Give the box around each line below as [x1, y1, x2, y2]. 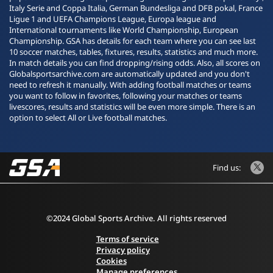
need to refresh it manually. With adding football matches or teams [9, 79, 251, 90]
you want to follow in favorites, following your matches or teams [9, 90, 242, 101]
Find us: [213, 162, 241, 173]
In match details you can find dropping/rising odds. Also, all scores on [9, 57, 260, 68]
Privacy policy [96, 244, 150, 255]
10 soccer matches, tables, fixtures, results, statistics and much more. [9, 46, 258, 57]
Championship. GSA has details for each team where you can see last [9, 35, 256, 46]
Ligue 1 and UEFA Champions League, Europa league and [9, 13, 216, 24]
